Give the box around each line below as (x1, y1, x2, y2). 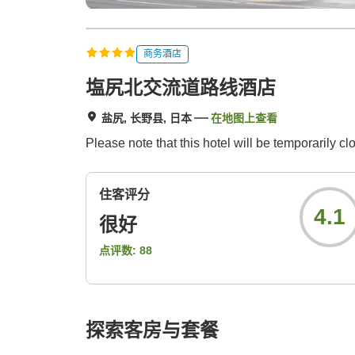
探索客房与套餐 (86, 319, 219, 342)
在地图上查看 (211, 112, 277, 125)
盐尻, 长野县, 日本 (101, 112, 192, 125)
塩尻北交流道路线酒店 (86, 77, 276, 99)
